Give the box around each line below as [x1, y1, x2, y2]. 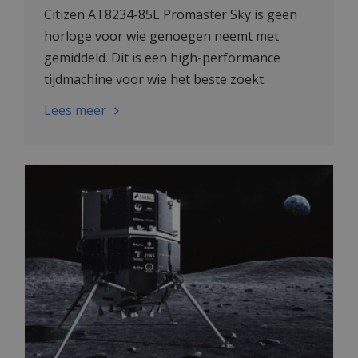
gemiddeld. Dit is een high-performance [44, 48, 280, 66]
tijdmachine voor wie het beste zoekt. [44, 70, 266, 88]
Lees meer [44, 101, 106, 119]
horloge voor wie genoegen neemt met [44, 26, 279, 45]
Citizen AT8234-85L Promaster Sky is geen [44, 5, 297, 23]
